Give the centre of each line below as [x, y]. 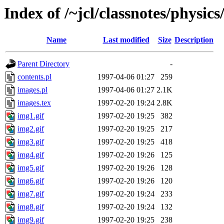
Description [194, 40]
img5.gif [31, 168]
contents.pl [34, 77]
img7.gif [31, 194]
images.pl [32, 90]
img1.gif [31, 116]
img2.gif [31, 129]
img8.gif [31, 207]
